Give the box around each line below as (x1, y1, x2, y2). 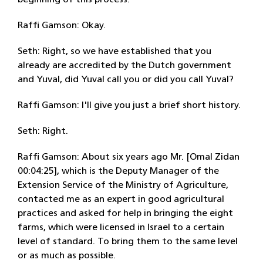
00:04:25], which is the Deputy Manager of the (18, 167, 219, 176)
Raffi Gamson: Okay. (18, 21, 106, 31)
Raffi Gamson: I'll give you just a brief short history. (18, 101, 241, 110)
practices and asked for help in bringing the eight (18, 209, 233, 218)
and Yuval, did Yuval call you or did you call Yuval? (18, 75, 234, 85)
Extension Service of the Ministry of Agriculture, (18, 181, 228, 190)
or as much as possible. (18, 251, 116, 261)
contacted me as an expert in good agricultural (18, 195, 224, 204)
